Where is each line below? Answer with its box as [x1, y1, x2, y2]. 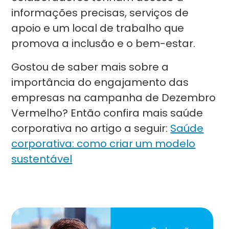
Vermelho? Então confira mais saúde [11, 106, 203, 120]
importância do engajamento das [11, 75, 189, 89]
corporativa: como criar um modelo [11, 136, 196, 151]
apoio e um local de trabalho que [11, 21, 185, 35]
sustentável [11, 152, 73, 166]
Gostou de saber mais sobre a [11, 60, 169, 74]
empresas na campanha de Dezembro [11, 90, 216, 105]
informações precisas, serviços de [11, 6, 189, 20]
